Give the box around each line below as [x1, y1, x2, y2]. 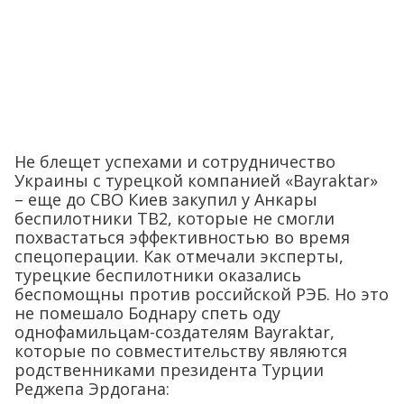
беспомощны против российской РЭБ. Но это [14, 282, 389, 305]
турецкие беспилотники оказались [14, 263, 301, 286]
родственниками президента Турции [14, 358, 324, 381]
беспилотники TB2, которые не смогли [14, 207, 335, 229]
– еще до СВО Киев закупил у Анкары [14, 188, 317, 210]
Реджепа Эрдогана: [14, 377, 170, 399]
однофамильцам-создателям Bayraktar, [14, 320, 335, 343]
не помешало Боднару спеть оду [14, 301, 280, 324]
